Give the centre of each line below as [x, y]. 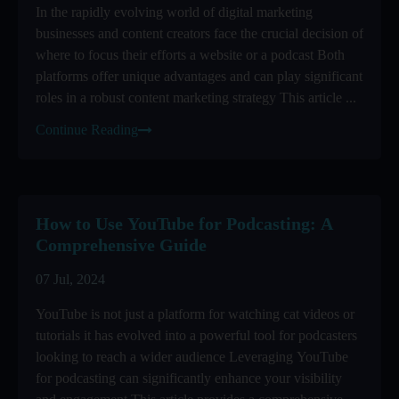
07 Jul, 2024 [70, 279]
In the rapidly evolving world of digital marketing [174, 12]
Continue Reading [87, 129]
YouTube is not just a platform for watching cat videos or [195, 314]
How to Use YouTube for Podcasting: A [184, 224]
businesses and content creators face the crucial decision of [199, 33]
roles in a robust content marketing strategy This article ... [196, 98]
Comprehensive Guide [121, 245]
